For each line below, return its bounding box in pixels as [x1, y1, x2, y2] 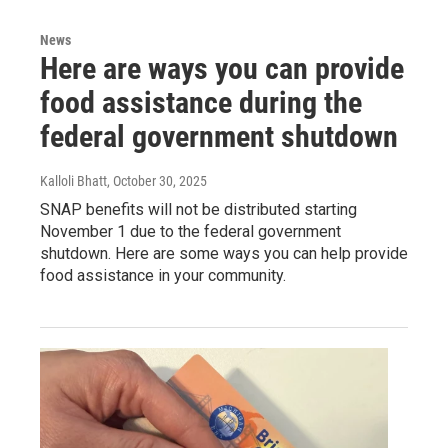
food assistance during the [40, 85, 362, 121]
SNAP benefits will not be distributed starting [40, 200, 357, 220]
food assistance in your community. [40, 266, 286, 286]
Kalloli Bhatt [40, 173, 107, 190]
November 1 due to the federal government [40, 222, 341, 242]
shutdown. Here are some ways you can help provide [40, 244, 408, 264]
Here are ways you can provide [40, 51, 404, 87]
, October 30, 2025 [107, 173, 207, 190]
